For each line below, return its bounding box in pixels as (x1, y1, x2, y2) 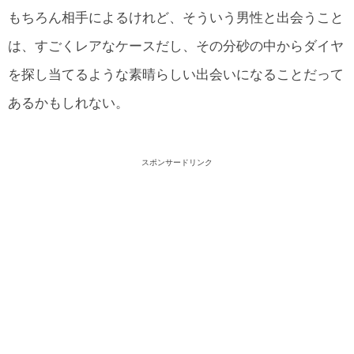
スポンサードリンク (141, 157, 213, 167)
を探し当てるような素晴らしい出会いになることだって (8, 67, 344, 83)
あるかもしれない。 (8, 96, 129, 111)
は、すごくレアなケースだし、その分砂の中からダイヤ (8, 39, 344, 55)
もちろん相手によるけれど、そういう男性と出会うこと (8, 10, 344, 26)
